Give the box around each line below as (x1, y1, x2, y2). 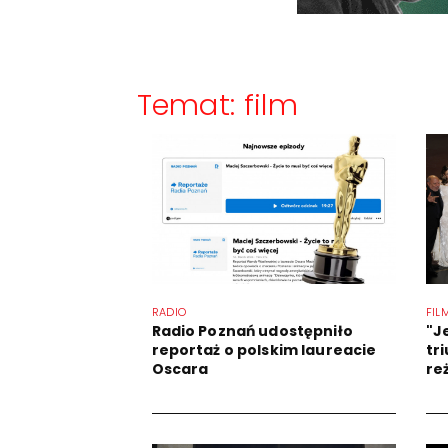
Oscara (151, 359, 209, 379)
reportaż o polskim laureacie (151, 340, 377, 360)
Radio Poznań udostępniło (151, 321, 353, 341)
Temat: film (136, 85, 299, 125)
